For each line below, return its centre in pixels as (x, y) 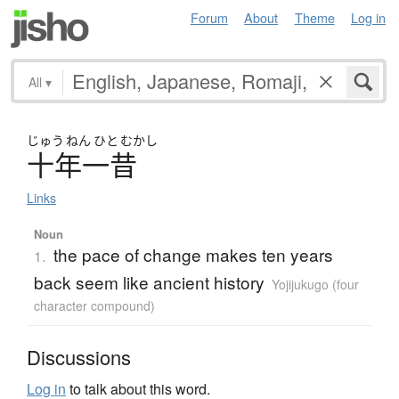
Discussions (79, 356)
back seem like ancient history (149, 281)
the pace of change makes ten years (193, 254)
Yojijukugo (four (315, 284)
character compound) (94, 305)
